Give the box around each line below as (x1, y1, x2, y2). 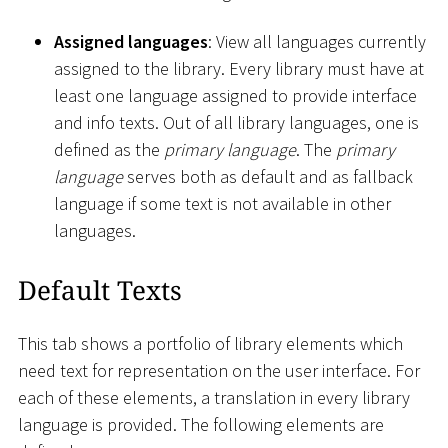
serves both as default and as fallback (123, 164, 413, 188)
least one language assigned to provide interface (54, 83, 417, 107)
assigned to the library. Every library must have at (54, 56, 424, 80)
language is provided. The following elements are (18, 413, 384, 437)
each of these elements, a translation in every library (18, 386, 410, 410)
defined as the (54, 137, 164, 161)
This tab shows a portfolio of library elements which (18, 332, 403, 356)
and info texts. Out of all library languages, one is (54, 110, 419, 134)
